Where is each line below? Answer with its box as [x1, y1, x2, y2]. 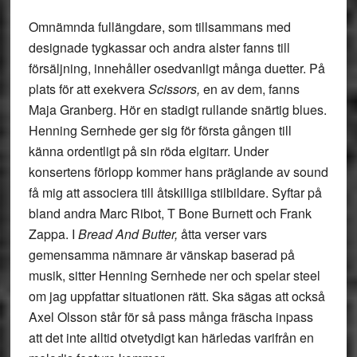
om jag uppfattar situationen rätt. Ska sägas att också [28, 287, 325, 305]
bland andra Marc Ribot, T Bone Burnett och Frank [28, 204, 312, 222]
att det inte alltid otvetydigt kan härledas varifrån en [28, 328, 314, 347]
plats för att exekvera [28, 80, 148, 98]
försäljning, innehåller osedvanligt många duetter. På [28, 59, 325, 77]
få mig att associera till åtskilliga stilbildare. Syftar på [28, 183, 322, 202]
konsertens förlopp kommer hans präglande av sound [28, 163, 328, 181]
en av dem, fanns [202, 80, 300, 98]
